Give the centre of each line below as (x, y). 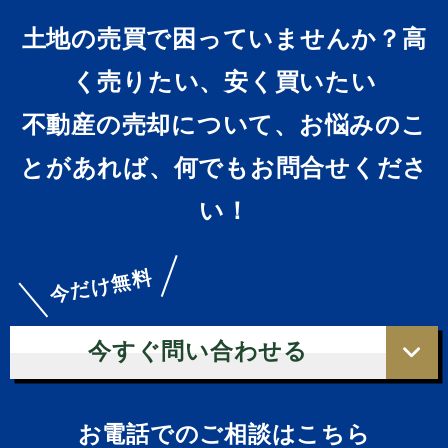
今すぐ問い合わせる (198, 352)
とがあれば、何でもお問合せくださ (224, 168)
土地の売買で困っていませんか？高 (224, 39)
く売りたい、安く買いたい (224, 82)
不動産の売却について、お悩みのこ (224, 125)
